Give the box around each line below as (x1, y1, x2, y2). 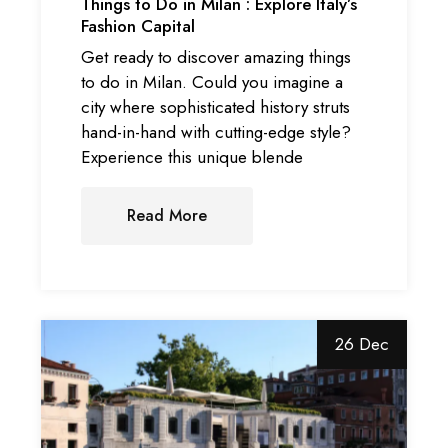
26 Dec (334, 332, 389, 357)
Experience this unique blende (81, 145, 304, 170)
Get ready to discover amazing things (81, 45, 352, 70)
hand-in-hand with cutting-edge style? (81, 120, 352, 145)
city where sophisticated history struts (81, 95, 351, 120)
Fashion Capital (81, 13, 196, 38)
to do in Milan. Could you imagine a (81, 70, 344, 95)
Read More (127, 204, 208, 228)
